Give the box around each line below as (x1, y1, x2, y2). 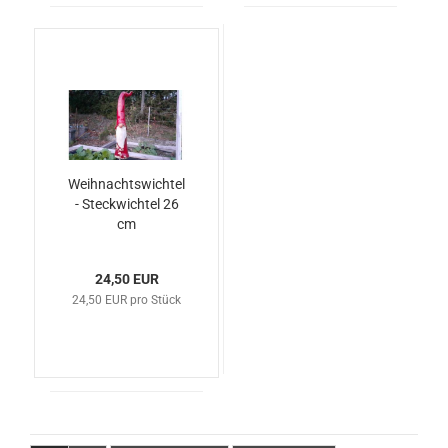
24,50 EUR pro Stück (72, 293, 181, 308)
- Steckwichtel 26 (74, 196, 179, 213)
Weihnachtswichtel (68, 176, 185, 193)
